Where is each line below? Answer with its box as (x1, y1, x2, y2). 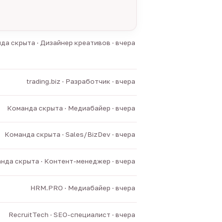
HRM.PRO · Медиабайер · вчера (30, 183, 135, 192)
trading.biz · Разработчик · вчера (26, 77, 135, 85)
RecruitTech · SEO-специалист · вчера (8, 210, 135, 219)
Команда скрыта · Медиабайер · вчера (6, 104, 135, 112)
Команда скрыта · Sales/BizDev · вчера (4, 130, 135, 139)
